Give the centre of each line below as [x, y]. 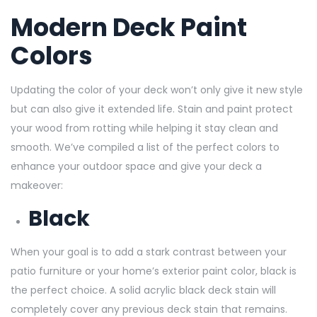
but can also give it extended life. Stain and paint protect [152, 109]
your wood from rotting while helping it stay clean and [144, 128]
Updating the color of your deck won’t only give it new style [157, 90]
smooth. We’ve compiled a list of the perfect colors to [145, 147]
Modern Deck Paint [129, 27]
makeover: [38, 185]
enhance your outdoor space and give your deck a [136, 166]
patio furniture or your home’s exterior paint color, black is [154, 271]
